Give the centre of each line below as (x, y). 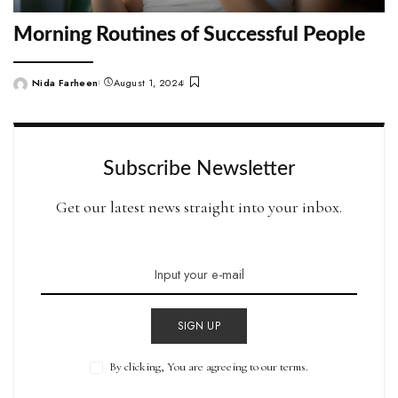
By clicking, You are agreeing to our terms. (208, 366)
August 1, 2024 (149, 83)
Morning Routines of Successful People (189, 35)
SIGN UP (199, 326)
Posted (30, 89)
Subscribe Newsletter (199, 168)
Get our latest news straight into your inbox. (199, 207)
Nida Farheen (65, 83)
